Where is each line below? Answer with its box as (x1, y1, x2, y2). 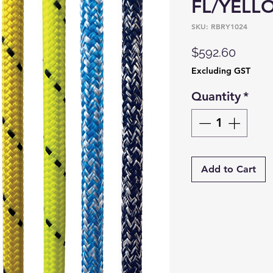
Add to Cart (201, 163, 256, 175)
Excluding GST (191, 65, 250, 76)
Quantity (191, 88, 241, 104)
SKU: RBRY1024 (191, 21, 247, 31)
